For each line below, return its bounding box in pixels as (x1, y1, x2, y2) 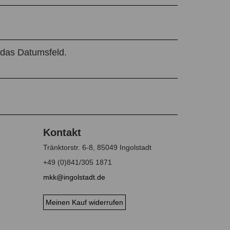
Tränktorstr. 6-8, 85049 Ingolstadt (43, 143, 151, 152)
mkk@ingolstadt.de (43, 173, 105, 182)
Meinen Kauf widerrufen (45, 198, 123, 207)
